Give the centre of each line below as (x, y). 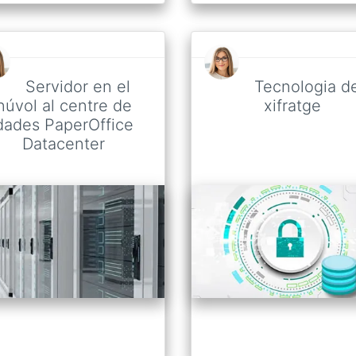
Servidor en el (78, 86)
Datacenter (64, 143)
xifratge (292, 105)
